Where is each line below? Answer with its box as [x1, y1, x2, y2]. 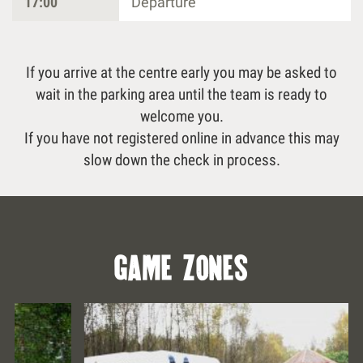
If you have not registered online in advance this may [23, 129, 340, 147]
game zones [114, 250, 249, 287]
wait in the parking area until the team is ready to [36, 85, 327, 104]
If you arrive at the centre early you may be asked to [26, 63, 337, 82]
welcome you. [139, 107, 224, 126]
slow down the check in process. [83, 151, 280, 169]
